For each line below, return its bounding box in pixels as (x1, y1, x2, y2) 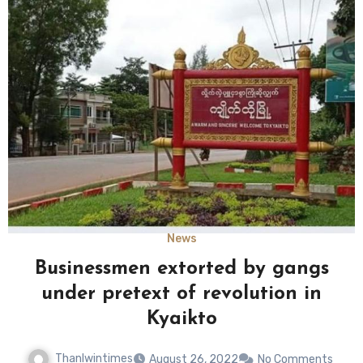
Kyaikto (146, 309, 217, 329)
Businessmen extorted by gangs (34, 258, 329, 279)
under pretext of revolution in (41, 284, 322, 304)
